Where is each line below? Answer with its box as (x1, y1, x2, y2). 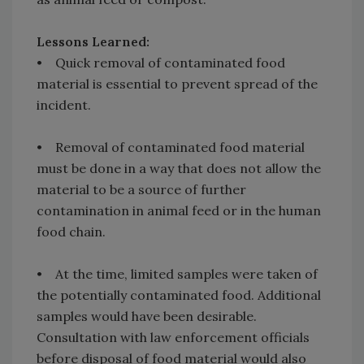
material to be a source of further (37, 181, 246, 198)
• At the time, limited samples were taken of (37, 266, 318, 283)
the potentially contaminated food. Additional (37, 287, 321, 304)
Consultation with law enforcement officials (37, 329, 310, 346)
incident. (37, 97, 91, 114)
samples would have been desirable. (37, 308, 257, 325)
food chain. (37, 223, 106, 240)
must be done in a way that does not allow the (37, 160, 321, 177)
